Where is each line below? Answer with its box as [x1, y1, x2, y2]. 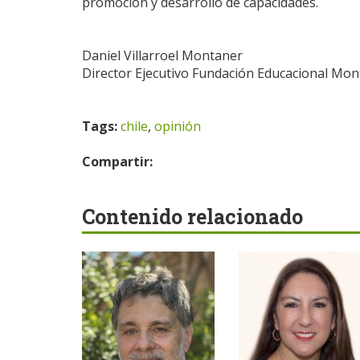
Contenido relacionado [82, 203, 303, 230]
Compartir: [82, 153, 156, 170]
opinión [154, 117, 201, 135]
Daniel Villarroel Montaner [82, 47, 243, 64]
